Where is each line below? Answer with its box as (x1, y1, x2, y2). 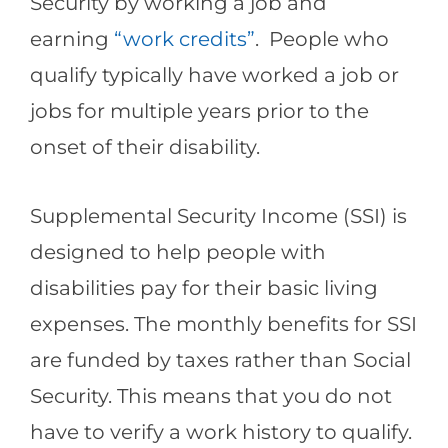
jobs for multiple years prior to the (30, 98, 369, 124)
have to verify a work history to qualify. (30, 418, 412, 444)
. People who (255, 26, 389, 52)
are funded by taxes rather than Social (30, 346, 411, 372)
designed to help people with (30, 238, 326, 264)
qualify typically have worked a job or (30, 62, 399, 88)
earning (30, 26, 114, 52)
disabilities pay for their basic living (30, 274, 378, 300)
